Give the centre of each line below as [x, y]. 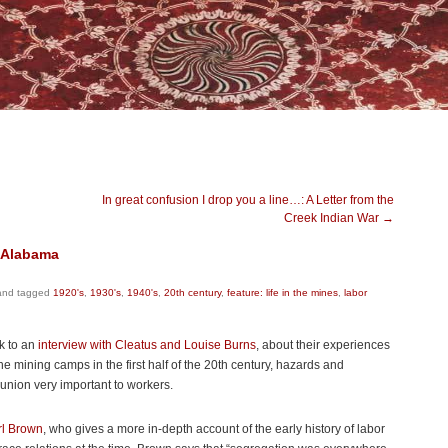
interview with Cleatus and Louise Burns [147, 345]
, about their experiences [323, 345]
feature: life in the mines [282, 292]
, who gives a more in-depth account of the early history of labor [214, 429]
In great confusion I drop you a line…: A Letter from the [248, 200]
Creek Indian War [333, 218]
